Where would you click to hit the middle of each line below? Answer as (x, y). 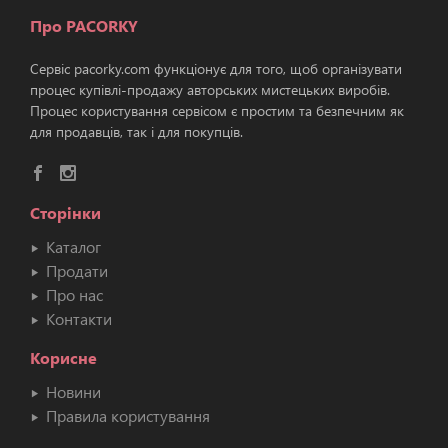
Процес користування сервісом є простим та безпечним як (217, 110)
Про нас (72, 294)
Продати (75, 270)
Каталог (71, 246)
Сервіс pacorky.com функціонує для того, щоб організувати (216, 68)
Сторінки (65, 212)
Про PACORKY (84, 25)
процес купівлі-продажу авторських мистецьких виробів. (210, 89)
